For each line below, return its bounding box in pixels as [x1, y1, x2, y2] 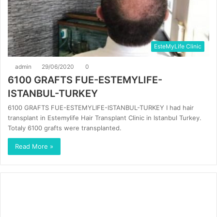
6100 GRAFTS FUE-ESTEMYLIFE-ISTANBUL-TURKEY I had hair [8, 103, 194, 111]
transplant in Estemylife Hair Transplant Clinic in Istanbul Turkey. [8, 113, 201, 122]
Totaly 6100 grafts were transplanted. [8, 124, 122, 132]
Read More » [15, 142, 53, 150]
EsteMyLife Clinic [154, 42, 201, 50]
